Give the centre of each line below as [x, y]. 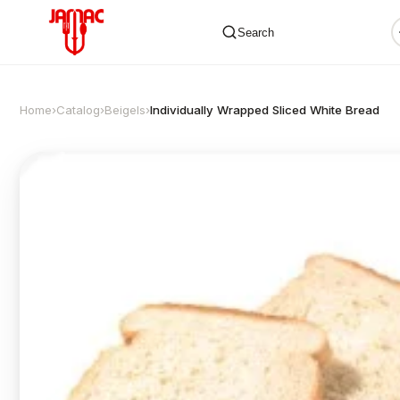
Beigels [125, 110]
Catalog [78, 110]
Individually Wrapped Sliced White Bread [265, 110]
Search [255, 32]
